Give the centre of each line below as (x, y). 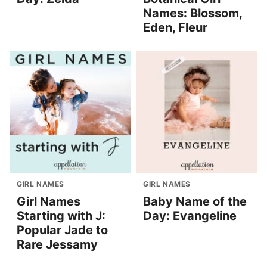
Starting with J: (61, 215)
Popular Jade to (62, 230)
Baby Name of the (195, 201)
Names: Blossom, (193, 13)
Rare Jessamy (57, 244)
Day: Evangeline (190, 215)
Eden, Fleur (175, 27)
